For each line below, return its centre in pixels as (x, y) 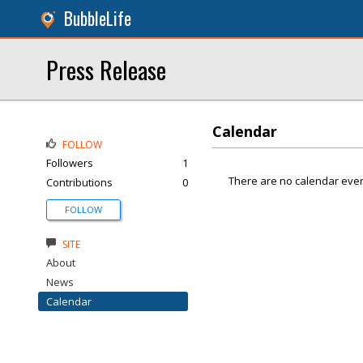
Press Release (106, 69)
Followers (70, 163)
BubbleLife (98, 18)
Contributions (79, 182)
